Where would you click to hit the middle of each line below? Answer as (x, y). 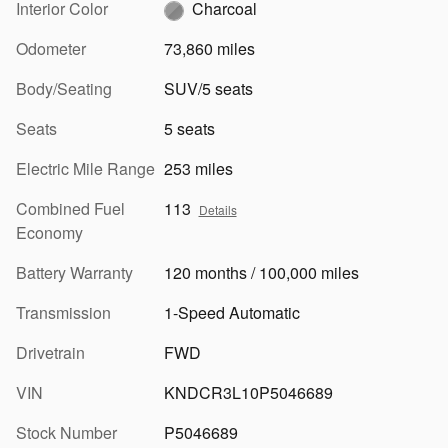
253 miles (198, 168)
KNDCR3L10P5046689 (248, 392)
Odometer (51, 48)
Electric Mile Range (85, 168)
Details (217, 209)
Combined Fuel (70, 208)
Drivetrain (50, 352)
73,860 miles (209, 48)
